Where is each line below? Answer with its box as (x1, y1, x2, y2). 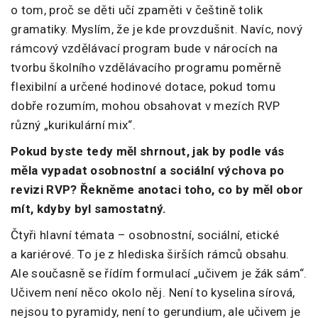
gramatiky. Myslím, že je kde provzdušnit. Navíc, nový (11, 22, 303, 37)
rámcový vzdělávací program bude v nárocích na (11, 41, 278, 56)
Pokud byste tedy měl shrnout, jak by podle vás (11, 144, 285, 159)
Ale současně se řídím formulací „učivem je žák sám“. (11, 266, 307, 281)
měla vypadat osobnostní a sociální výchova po (11, 163, 285, 178)
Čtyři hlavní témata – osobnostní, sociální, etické (11, 228, 279, 243)
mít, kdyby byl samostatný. (11, 202, 167, 216)
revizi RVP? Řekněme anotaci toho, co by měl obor (11, 182, 304, 197)
